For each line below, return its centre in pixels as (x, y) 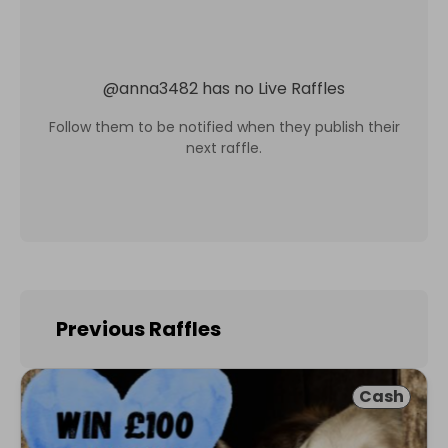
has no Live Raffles (273, 88)
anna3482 (158, 88)
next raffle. (224, 147)
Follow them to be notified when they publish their (224, 126)
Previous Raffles (138, 329)
